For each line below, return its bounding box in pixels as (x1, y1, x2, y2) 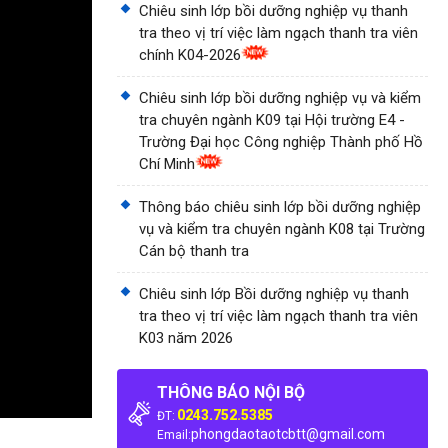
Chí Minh (139, 155, 195, 173)
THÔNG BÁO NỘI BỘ (157, 383, 305, 402)
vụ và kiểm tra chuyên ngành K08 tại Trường (139, 220, 425, 238)
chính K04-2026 (139, 46, 241, 64)
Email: (157, 428, 191, 442)
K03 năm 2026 (139, 329, 233, 347)
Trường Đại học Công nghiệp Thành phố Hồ (139, 133, 423, 151)
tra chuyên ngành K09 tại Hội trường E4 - (139, 111, 405, 129)
